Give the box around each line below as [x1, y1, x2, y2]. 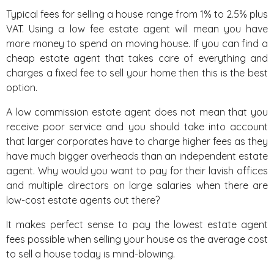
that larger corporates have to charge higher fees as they [6, 135, 268, 147]
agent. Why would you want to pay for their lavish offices [6, 165, 268, 177]
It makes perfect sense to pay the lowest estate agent [6, 218, 268, 231]
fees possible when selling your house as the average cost [6, 233, 268, 245]
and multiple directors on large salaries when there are [6, 179, 268, 191]
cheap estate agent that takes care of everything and [6, 52, 268, 64]
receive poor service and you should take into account [6, 120, 268, 133]
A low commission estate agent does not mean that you [6, 106, 268, 118]
